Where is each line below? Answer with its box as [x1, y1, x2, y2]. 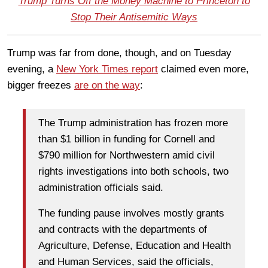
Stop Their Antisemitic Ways [71, 11, 197, 23]
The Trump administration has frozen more [38, 117, 228, 129]
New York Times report [56, 63, 158, 75]
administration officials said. [38, 182, 163, 194]
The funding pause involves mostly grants [38, 208, 224, 220]
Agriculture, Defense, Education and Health [38, 240, 231, 252]
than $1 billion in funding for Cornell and [38, 133, 215, 145]
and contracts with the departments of [38, 224, 207, 236]
